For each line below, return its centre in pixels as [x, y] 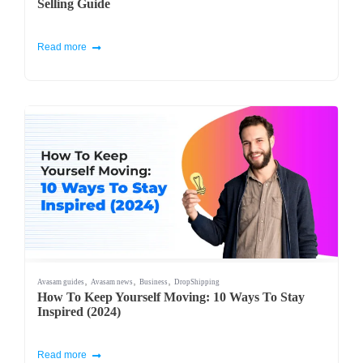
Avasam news [112, 282]
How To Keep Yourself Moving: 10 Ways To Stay [171, 297]
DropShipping [197, 282]
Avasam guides [61, 282]
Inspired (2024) [79, 311]
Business [154, 282]
